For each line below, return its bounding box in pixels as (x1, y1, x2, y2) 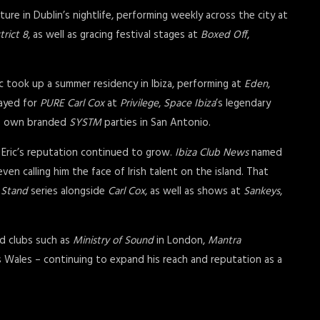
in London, (154, 232, 208, 249)
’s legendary (216, 95, 271, 112)
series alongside (28, 183, 108, 200)
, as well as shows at (145, 183, 244, 200)
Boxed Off (201, 26, 247, 44)
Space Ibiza (164, 95, 216, 112)
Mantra (208, 232, 241, 249)
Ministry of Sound (73, 232, 154, 249)
